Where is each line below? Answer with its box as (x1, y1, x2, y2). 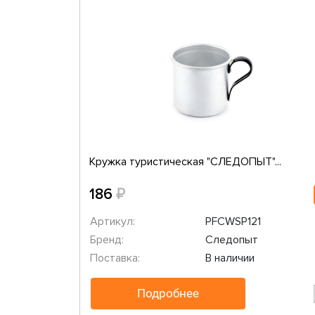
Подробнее (136, 286, 199, 300)
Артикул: (89, 214, 135, 229)
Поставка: (89, 251, 140, 265)
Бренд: (89, 233, 124, 247)
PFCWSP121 (205, 214, 261, 229)
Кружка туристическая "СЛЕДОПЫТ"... (89, 155, 281, 169)
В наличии (205, 251, 255, 265)
